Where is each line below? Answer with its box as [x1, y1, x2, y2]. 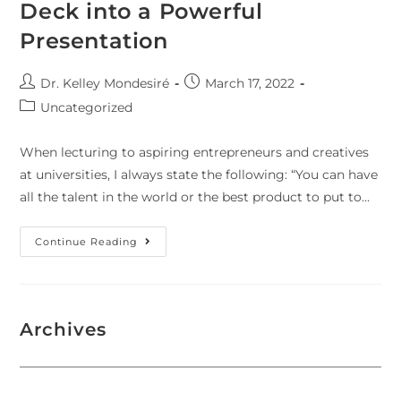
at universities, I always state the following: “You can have [20, 166, 379, 183]
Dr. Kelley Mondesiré [40, 74, 170, 91]
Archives [20, 318, 107, 340]
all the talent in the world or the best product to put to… [20, 188, 371, 205]
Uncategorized [40, 98, 133, 115]
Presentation [20, 27, 168, 54]
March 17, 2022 [205, 74, 295, 91]
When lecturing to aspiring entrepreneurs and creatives [20, 143, 370, 160]
